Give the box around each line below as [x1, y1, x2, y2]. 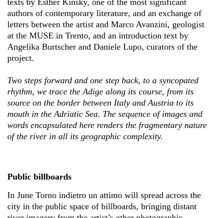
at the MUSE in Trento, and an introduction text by [7, 31, 188, 40]
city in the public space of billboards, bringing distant [7, 201, 197, 211]
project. [7, 53, 34, 63]
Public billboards [7, 172, 72, 182]
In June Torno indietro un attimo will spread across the [7, 190, 201, 200]
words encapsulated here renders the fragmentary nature [7, 120, 207, 130]
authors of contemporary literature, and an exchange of [7, 8, 201, 18]
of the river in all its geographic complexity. [7, 131, 163, 141]
